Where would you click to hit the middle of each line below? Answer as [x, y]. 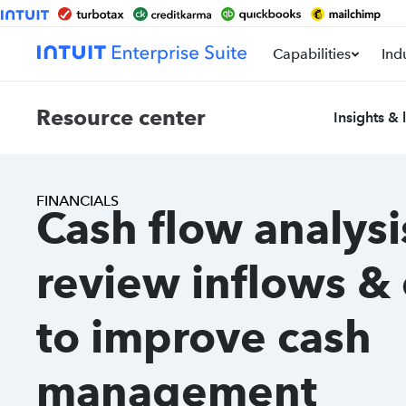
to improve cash [204, 337]
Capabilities [311, 54]
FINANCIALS [77, 201]
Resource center [121, 117]
